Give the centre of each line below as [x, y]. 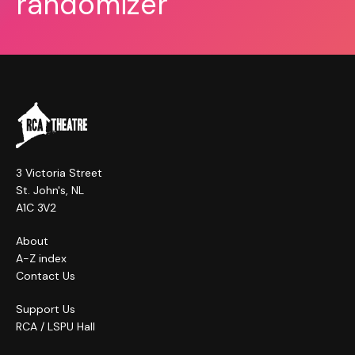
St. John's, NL [50, 190]
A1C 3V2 [36, 207]
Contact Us [46, 275]
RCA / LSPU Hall [55, 326]
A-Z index [41, 258]
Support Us [46, 309]
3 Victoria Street [59, 172]
